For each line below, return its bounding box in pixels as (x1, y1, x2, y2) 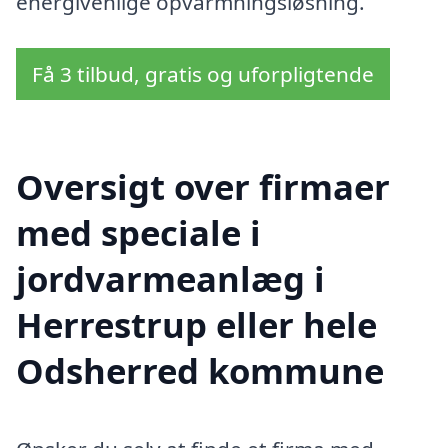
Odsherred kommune (16, 347, 384, 395)
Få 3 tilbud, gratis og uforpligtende (32, 59, 374, 88)
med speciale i (16, 209, 261, 257)
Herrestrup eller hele (16, 301, 377, 349)
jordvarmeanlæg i (16, 255, 325, 303)
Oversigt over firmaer (16, 163, 390, 211)
